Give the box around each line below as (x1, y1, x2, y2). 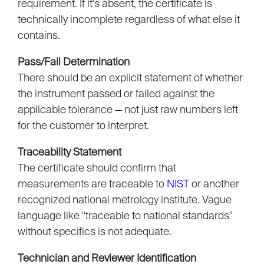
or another (189, 177, 239, 190)
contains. (18, 29, 60, 42)
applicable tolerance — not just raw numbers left (18, 103, 238, 116)
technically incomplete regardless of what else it (18, 13, 240, 26)
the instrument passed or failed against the (18, 87, 214, 100)
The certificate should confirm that (18, 161, 176, 174)
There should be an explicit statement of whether (18, 71, 243, 84)
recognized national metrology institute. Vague (18, 193, 232, 206)
